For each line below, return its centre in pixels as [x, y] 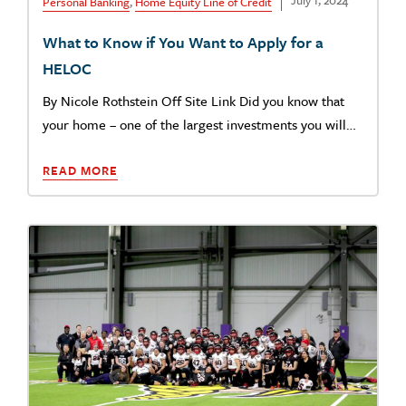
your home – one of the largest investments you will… [199, 125]
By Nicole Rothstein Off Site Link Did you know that [193, 101]
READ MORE [80, 171]
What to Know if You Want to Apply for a [183, 43]
